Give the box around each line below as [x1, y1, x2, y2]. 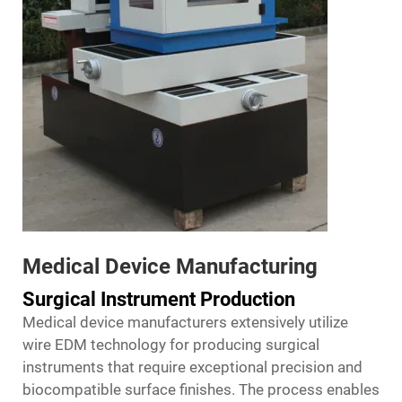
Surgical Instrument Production [22, 288, 295, 310]
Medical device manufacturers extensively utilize [22, 313, 348, 331]
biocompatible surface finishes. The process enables [22, 380, 380, 398]
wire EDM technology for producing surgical [22, 336, 319, 354]
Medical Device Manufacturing [22, 254, 318, 279]
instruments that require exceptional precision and [22, 358, 363, 376]
